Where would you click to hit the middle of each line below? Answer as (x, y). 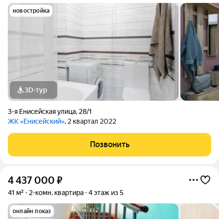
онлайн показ (32, 211)
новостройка (31, 11)
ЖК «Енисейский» (36, 121)
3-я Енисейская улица (42, 111)
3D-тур (36, 90)
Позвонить (109, 144)
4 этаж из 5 (106, 193)
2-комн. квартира (56, 193)
